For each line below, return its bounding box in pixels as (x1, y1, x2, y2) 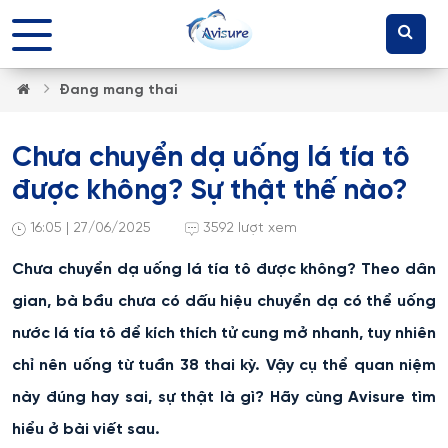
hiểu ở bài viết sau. (12, 421, 160, 438)
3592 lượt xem (203, 221, 297, 236)
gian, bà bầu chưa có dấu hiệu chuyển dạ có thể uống (12, 293, 436, 310)
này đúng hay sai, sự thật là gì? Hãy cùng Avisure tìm (12, 389, 436, 406)
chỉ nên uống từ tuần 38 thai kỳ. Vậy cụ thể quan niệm (12, 357, 436, 374)
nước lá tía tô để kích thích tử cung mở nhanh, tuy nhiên (12, 325, 436, 342)
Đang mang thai (59, 83, 177, 98)
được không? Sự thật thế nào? (12, 177, 407, 206)
